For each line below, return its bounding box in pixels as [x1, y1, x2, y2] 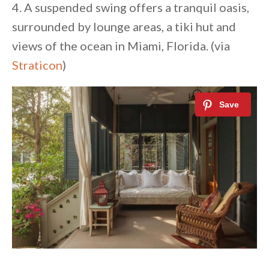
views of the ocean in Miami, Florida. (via [12, 38, 230, 53]
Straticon [12, 58, 62, 73]
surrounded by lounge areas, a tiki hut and [12, 19, 236, 34]
